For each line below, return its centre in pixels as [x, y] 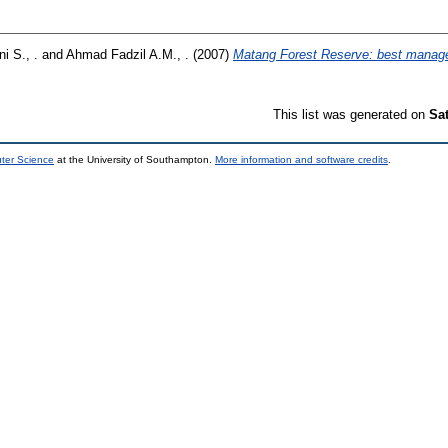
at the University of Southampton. [134, 159]
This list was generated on [351, 114]
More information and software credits [301, 159]
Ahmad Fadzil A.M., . [127, 54]
